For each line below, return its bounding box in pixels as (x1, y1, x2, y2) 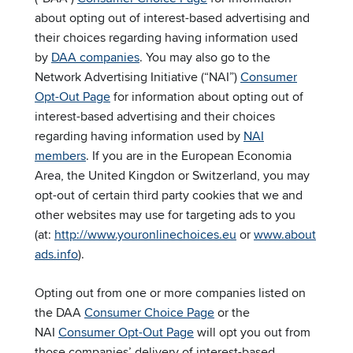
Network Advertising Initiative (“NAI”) (35, 68, 240, 87)
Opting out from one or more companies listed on (35, 284, 306, 303)
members (35, 147, 86, 165)
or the (214, 303, 250, 322)
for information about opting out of (110, 87, 303, 106)
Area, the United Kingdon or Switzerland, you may (35, 166, 310, 185)
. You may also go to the (139, 48, 270, 67)
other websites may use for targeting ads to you (35, 206, 295, 225)
